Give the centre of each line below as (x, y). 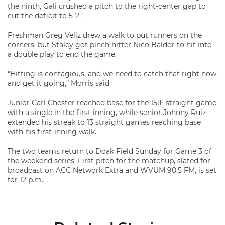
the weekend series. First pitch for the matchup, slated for (109, 161)
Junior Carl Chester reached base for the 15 (82, 103)
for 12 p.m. (25, 180)
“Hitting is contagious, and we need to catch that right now (112, 74)
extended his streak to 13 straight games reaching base (104, 122)
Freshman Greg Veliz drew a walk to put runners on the (105, 35)
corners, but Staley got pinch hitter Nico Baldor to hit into (110, 45)
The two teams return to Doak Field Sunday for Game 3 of (109, 151)
